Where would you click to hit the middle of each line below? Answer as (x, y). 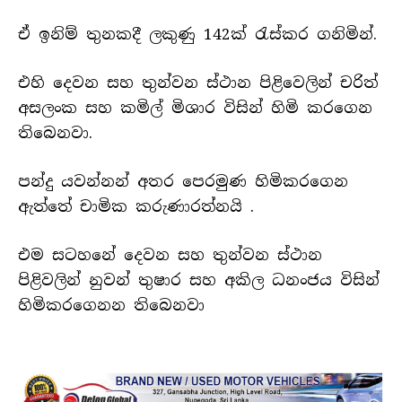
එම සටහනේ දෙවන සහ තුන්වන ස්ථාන (170, 255)
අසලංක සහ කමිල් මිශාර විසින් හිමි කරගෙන (195, 108)
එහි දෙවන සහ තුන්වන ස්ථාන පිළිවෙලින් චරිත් (198, 83)
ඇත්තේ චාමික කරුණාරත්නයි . (136, 207)
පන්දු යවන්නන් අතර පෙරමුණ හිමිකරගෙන (183, 182)
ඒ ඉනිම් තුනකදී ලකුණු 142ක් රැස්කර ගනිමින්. (197, 34)
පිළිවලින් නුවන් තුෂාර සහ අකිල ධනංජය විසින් (199, 280)
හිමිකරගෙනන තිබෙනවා (111, 306)
